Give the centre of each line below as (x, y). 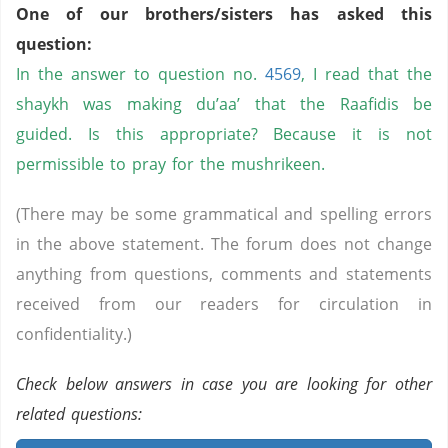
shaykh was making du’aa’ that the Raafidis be (224, 104)
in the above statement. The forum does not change (224, 244)
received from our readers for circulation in (224, 304)
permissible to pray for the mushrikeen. (170, 164)
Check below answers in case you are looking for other (224, 384)
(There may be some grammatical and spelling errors (224, 214)
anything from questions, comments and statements (224, 274)
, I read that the (366, 74)
